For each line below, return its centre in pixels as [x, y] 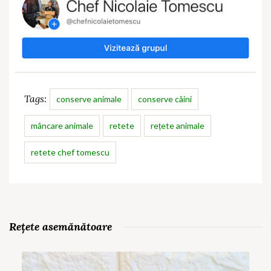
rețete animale [178, 125]
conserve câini [165, 99]
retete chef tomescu [70, 152]
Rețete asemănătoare [60, 226]
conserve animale [89, 99]
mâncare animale [62, 125]
